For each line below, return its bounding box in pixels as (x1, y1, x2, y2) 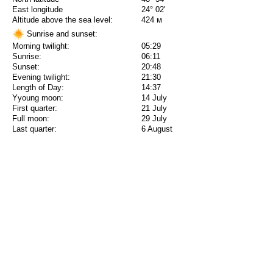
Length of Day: (12, 83, 64, 93)
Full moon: (12, 114, 49, 124)
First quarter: (12, 104, 57, 113)
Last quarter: (12, 124, 57, 134)
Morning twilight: (12, 41, 69, 51)
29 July (141, 114, 167, 124)
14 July (141, 93, 167, 103)
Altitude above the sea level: (12, 15, 113, 25)
